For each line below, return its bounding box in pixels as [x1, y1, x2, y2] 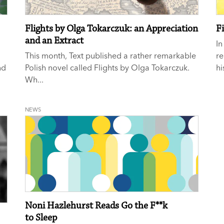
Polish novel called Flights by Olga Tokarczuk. [25, 62, 190, 73]
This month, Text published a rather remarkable [25, 50, 196, 61]
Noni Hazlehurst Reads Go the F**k [25, 199, 168, 211]
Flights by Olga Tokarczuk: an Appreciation [25, 23, 198, 35]
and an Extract [25, 35, 84, 47]
